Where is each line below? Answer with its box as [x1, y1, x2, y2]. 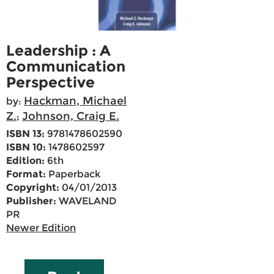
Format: [6, 168, 46, 180]
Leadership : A [6, 42, 111, 60]
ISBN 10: [6, 141, 46, 154]
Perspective [6, 73, 95, 92]
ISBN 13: [6, 128, 45, 140]
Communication [6, 57, 125, 76]
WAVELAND [56, 195, 117, 207]
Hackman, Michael [24, 94, 127, 108]
